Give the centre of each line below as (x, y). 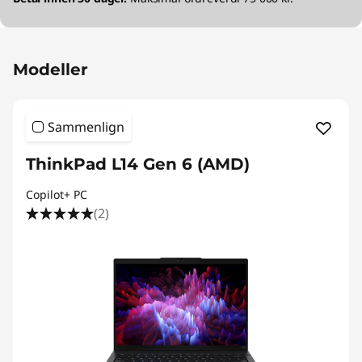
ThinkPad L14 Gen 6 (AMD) (138, 164)
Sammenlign (86, 127)
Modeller (51, 70)
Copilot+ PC (57, 195)
